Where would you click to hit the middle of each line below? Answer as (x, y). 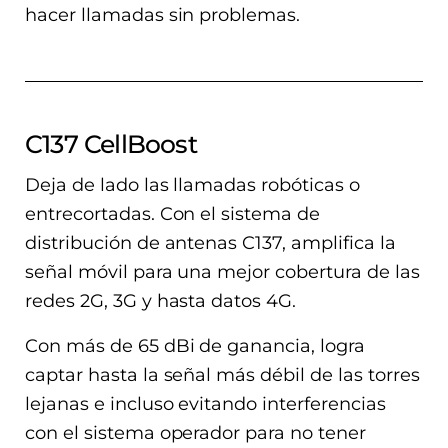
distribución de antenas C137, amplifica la (210, 242)
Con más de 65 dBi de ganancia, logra (195, 345)
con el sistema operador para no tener (195, 432)
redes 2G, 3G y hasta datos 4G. (161, 300)
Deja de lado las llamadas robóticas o (192, 184)
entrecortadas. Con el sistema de (173, 213)
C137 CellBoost (111, 143)
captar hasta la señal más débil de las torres (222, 374)
